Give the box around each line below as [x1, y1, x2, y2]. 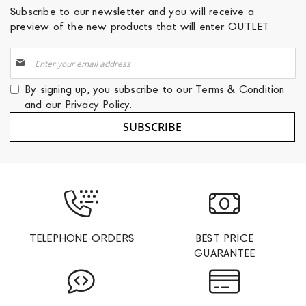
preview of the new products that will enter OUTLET [10, 19, 270, 33]
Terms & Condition [195, 82, 285, 96]
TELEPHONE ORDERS [29, 231, 135, 245]
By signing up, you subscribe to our [25, 82, 196, 96]
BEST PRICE [195, 231, 253, 245]
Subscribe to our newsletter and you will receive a [10, 4, 255, 18]
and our [25, 97, 65, 111]
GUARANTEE [193, 246, 255, 260]
